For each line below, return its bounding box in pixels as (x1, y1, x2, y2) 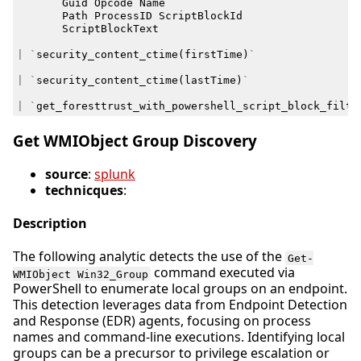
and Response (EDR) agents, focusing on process (13, 312, 311, 330)
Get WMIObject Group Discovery (13, 131, 257, 151)
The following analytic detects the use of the (13, 247, 285, 266)
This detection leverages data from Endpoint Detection (13, 296, 347, 314)
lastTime (184, 73, 236, 86)
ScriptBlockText (61, 22, 159, 35)
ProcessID (93, 9, 152, 22)
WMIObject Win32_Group (13, 268, 148, 280)
